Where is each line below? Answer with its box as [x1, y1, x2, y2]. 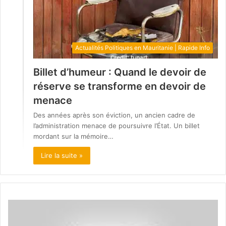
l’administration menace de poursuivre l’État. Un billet [33, 122, 200, 130]
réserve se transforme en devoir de [33, 80, 206, 93]
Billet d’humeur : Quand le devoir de [33, 66, 206, 79]
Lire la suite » [41, 151, 83, 160]
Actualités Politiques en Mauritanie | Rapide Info [75, 44, 210, 52]
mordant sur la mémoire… [33, 132, 114, 141]
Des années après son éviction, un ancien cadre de [33, 111, 195, 120]
